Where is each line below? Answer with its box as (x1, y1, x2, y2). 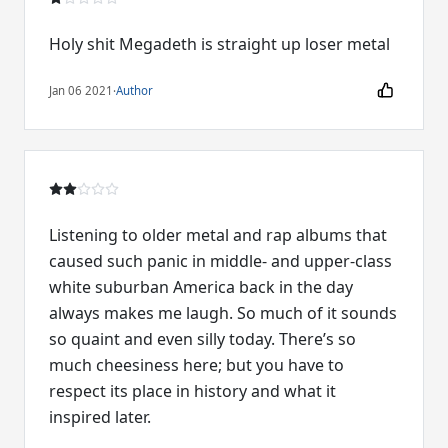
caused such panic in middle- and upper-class (49, 249, 392, 272)
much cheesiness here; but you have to (49, 353, 344, 376)
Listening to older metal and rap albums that (49, 223, 387, 246)
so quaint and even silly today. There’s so (49, 327, 356, 350)
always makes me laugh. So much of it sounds (49, 301, 397, 324)
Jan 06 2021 (49, 82, 113, 98)
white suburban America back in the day (49, 275, 353, 298)
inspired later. (49, 405, 151, 428)
